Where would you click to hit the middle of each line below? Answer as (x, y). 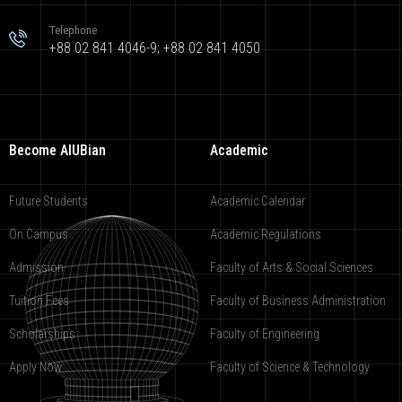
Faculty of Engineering (265, 333)
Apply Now (35, 367)
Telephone (73, 30)
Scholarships (42, 333)
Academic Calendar (258, 201)
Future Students (48, 201)
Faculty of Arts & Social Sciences (292, 267)
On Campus (39, 234)
